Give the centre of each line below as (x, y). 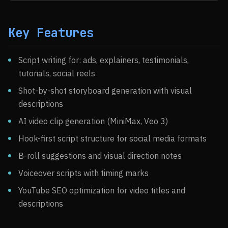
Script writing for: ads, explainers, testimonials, (104, 60)
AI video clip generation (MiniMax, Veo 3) (93, 121)
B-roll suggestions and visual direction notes (100, 156)
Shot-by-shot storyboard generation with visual (105, 91)
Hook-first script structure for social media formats (112, 138)
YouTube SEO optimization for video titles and (102, 190)
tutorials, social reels (57, 73)
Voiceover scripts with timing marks (83, 173)
